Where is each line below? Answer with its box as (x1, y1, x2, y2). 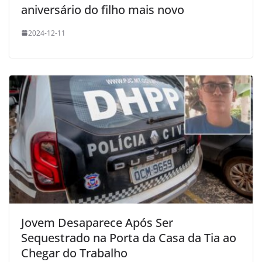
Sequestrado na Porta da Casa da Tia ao (21, 229, 236, 246)
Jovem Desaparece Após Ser (21, 214, 173, 230)
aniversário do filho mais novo (21, 1, 184, 18)
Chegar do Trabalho (21, 244, 127, 261)
